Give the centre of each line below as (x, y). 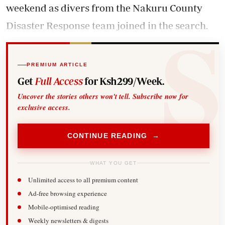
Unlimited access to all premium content (83, 180)
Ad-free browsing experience (67, 194)
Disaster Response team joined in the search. (107, 25)
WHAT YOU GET (114, 163)
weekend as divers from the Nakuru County (104, 8)
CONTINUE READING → (114, 136)
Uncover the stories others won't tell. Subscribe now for (103, 96)
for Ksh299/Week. (123, 81)
